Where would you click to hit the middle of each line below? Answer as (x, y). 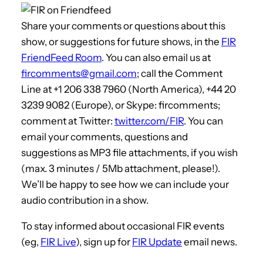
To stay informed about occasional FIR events (123, 226)
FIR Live (58, 242)
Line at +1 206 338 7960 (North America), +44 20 (129, 89)
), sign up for (104, 242)
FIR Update (157, 242)
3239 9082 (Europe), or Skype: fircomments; (121, 105)
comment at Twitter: (68, 121)
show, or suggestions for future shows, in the (121, 41)
